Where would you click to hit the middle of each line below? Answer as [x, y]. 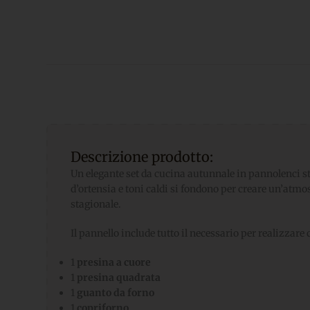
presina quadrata [119, 277]
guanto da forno [116, 293]
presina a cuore [114, 262]
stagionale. [96, 204]
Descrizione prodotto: [142, 157]
